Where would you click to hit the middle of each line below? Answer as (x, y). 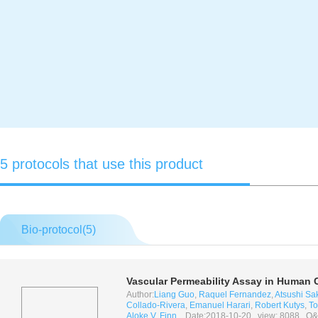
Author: (140, 295)
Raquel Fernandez (235, 295)
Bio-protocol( (54, 230)
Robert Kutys (280, 305)
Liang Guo (174, 295)
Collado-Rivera (156, 305)
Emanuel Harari (220, 305)
